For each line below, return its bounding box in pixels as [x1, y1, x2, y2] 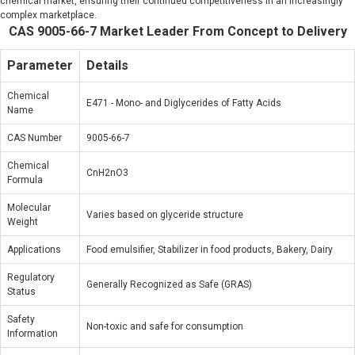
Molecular [7, 202, 51, 213]
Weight [7, 216, 38, 227]
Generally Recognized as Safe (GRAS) [86, 279, 252, 290]
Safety [7, 314, 35, 325]
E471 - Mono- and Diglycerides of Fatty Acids [86, 97, 281, 109]
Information [7, 328, 58, 339]
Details [86, 58, 128, 73]
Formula [7, 174, 43, 185]
